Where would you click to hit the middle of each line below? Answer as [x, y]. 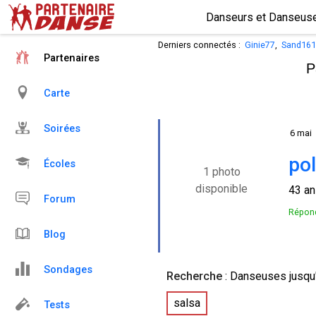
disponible [221, 189]
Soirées [62, 129]
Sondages [68, 270]
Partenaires [72, 58]
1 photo [221, 172]
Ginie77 [260, 45]
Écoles [60, 164]
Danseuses [258, 276]
